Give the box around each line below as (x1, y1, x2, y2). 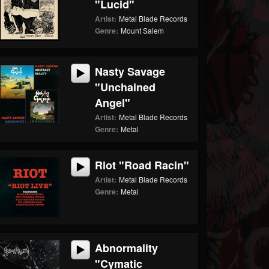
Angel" (95, 95, 131, 110)
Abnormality (95, 240, 159, 256)
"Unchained (95, 79, 156, 95)
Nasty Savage (95, 64, 166, 79)
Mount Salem (121, 25, 165, 35)
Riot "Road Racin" (95, 157, 190, 173)
